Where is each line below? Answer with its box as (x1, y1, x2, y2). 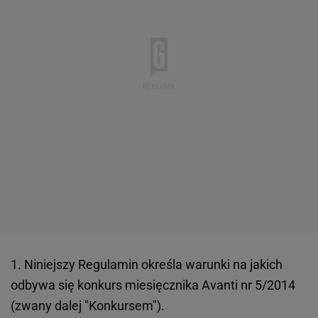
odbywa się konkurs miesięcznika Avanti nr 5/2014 (11, 277, 295, 292)
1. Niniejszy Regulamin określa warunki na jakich (11, 256, 283, 272)
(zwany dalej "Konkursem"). (11, 297, 165, 313)
